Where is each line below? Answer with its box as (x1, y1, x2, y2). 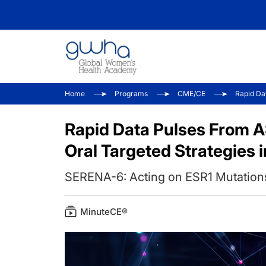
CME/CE (178, 89, 205, 98)
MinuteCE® (80, 206, 128, 217)
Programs (115, 89, 148, 98)
